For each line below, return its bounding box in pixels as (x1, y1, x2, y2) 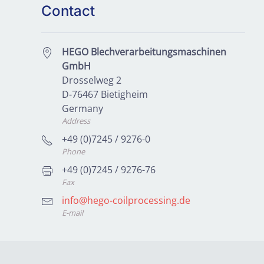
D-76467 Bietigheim (61, 88, 148, 101)
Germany (61, 102, 103, 115)
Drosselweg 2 (61, 74, 121, 87)
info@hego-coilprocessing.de (61, 194, 190, 207)
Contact (41, 2, 95, 20)
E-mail (61, 207, 83, 219)
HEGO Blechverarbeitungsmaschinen (61, 45, 226, 59)
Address (61, 115, 90, 127)
